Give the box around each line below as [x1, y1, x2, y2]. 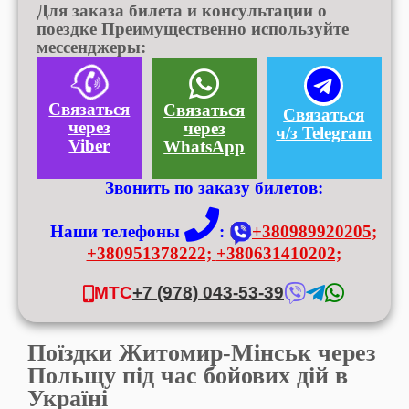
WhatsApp [163, 137, 246, 157]
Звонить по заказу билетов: [104, 178, 323, 198]
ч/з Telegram [276, 123, 372, 143]
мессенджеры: [37, 37, 146, 58]
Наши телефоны [50, 222, 184, 242]
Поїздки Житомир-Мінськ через [27, 340, 375, 367]
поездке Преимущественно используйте [37, 19, 349, 39]
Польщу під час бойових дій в [27, 362, 348, 390]
